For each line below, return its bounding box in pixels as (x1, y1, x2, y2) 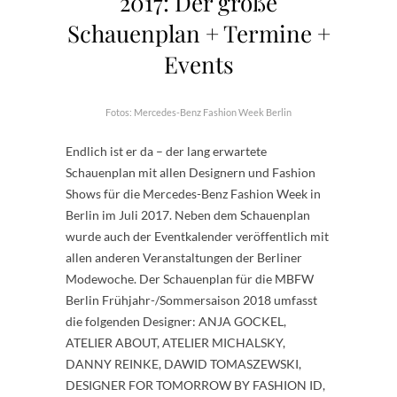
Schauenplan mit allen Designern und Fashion (66, 165, 315, 180)
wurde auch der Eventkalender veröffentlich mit (66, 229, 329, 244)
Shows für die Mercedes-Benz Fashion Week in (66, 186, 321, 201)
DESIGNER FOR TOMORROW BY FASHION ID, (66, 378, 325, 393)
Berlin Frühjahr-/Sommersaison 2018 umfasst (66, 292, 317, 307)
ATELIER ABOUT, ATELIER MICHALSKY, (66, 335, 285, 350)
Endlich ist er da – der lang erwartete (66, 144, 267, 159)
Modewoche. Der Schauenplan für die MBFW (66, 271, 314, 286)
